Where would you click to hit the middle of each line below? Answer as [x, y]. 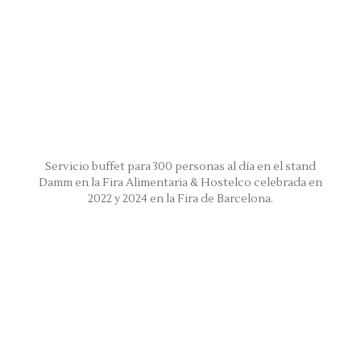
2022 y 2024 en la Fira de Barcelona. [180, 199]
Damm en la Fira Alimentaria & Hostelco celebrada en [180, 183]
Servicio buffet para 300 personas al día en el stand [180, 166]
